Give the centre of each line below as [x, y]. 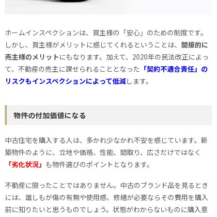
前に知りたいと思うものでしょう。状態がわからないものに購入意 [106, 209]
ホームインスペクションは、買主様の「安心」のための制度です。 [106, 33]
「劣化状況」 [25, 164]
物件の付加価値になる [50, 115]
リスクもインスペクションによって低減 [65, 81]
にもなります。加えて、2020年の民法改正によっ [134, 57]
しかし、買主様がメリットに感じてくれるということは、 [93, 45]
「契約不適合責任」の [174, 69]
